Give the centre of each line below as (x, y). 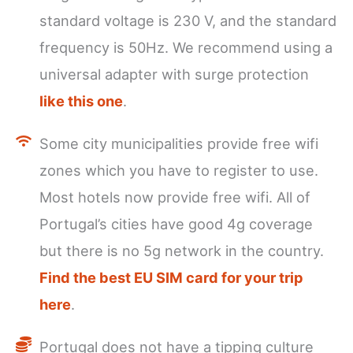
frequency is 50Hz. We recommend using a (186, 48)
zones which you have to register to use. (179, 171)
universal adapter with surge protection (174, 74)
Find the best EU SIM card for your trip (171, 278)
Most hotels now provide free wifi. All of (175, 197)
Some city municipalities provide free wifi (179, 144)
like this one (81, 101)
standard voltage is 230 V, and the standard (188, 21)
